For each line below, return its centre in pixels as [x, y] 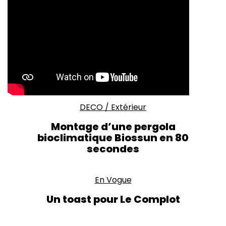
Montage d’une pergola [113, 126]
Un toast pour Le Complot [113, 199]
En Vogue [113, 180]
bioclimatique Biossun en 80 [113, 137]
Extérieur [129, 107]
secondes [113, 149]
